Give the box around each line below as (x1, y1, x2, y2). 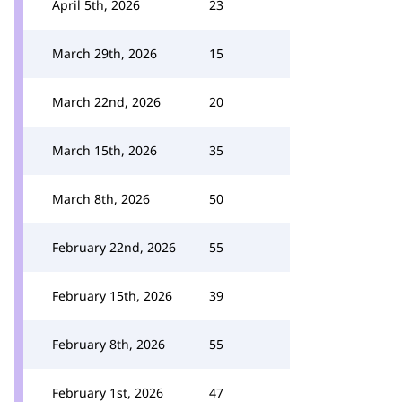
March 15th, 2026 (52, 142, 157, 159)
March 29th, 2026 (52, 45, 157, 62)
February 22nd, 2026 (52, 239, 176, 256)
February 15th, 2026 (52, 287, 172, 304)
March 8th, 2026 (52, 190, 150, 207)
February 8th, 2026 (52, 336, 165, 353)
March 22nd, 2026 (52, 93, 161, 110)
